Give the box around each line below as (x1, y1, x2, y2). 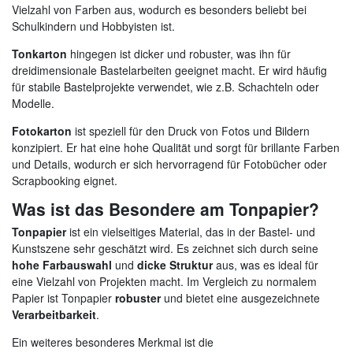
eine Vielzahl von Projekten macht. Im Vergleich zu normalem (12, 273, 317, 289)
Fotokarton (12, 122, 72, 139)
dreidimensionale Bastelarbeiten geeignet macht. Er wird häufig (12, 61, 327, 78)
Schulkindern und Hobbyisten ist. (12, 17, 175, 34)
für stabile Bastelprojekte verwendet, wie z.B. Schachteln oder (12, 78, 319, 95)
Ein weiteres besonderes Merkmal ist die (12, 333, 214, 350)
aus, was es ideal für (213, 256, 318, 273)
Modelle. (12, 95, 54, 111)
